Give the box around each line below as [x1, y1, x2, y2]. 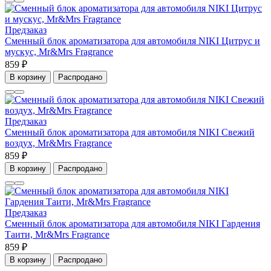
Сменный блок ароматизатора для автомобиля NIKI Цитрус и [5, 36, 260, 47]
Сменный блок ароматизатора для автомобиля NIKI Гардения [5, 218, 260, 229]
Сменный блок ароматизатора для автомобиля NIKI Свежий [5, 127, 255, 138]
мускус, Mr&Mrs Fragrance [5, 47, 113, 57]
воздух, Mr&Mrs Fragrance [5, 138, 112, 149]
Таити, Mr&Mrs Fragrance [5, 229, 109, 240]
